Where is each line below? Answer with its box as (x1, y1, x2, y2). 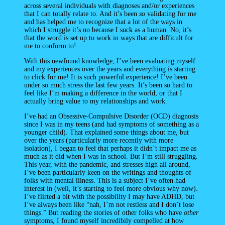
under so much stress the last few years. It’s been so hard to (24, 81, 192, 89)
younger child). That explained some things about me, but (24, 128, 189, 136)
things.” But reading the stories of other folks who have (24, 208, 184, 216)
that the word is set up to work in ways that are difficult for (24, 34, 193, 42)
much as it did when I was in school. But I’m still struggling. (24, 152, 198, 160)
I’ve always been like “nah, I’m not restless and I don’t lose (24, 200, 194, 208)
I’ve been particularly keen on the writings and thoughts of (24, 168, 191, 176)
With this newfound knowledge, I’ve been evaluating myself (24, 57, 195, 65)
